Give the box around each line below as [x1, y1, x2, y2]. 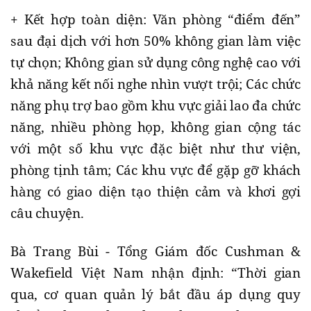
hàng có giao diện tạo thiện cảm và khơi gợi [10, 182, 301, 201]
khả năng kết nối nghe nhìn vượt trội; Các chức [10, 74, 301, 93]
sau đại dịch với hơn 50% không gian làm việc [10, 31, 301, 50]
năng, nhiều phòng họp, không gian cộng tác [10, 117, 301, 136]
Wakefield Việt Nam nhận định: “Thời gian [10, 263, 301, 282]
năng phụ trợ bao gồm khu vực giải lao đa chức [10, 96, 301, 115]
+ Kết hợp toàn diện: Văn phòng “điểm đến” [10, 10, 301, 28]
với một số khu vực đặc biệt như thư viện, [10, 139, 301, 158]
